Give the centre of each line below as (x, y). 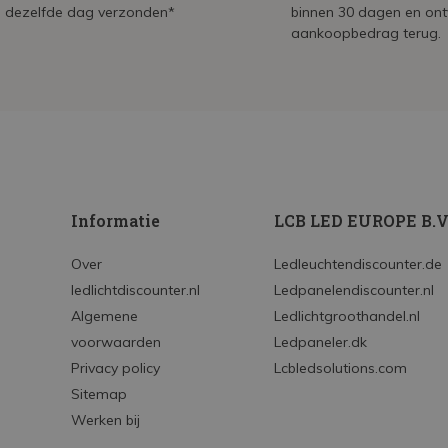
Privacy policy (116, 368)
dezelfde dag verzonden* (89, 12)
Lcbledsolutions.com (340, 368)
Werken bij (106, 420)
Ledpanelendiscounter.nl (353, 290)
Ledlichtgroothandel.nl (346, 316)
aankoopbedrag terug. (366, 33)
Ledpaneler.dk (320, 342)
